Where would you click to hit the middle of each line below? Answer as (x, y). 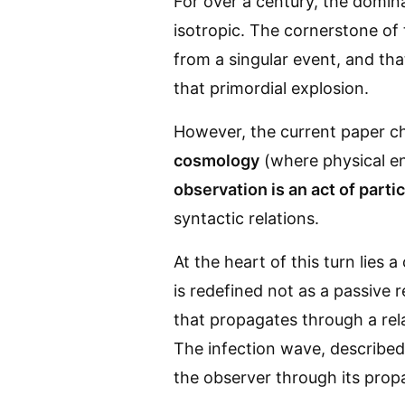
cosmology (217, 160)
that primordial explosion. (271, 88)
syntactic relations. (246, 218)
